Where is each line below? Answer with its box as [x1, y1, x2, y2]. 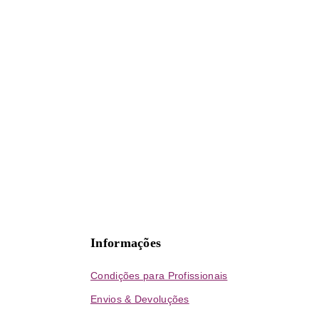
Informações [90, 236, 162, 251]
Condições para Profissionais [90, 270, 228, 282]
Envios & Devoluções [90, 293, 189, 305]
